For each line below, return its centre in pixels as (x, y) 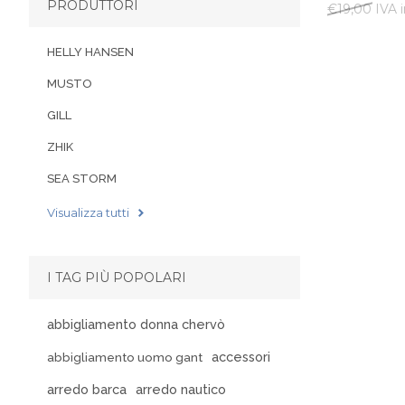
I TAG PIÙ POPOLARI (117, 277)
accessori (241, 356)
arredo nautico (181, 389)
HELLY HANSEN (90, 52)
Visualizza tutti (88, 212)
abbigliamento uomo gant (125, 357)
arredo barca (87, 389)
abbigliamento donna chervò (136, 324)
